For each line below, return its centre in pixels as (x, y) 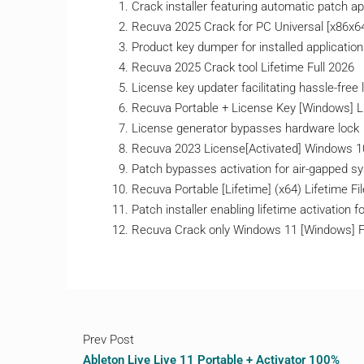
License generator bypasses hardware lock (245, 128)
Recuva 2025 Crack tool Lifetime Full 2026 (243, 67)
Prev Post (108, 339)
